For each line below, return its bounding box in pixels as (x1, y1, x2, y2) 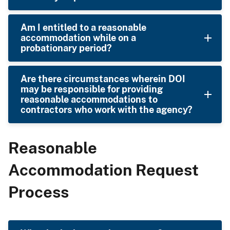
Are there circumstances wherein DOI (21, 73, 185, 84)
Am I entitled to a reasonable (21, 22, 146, 33)
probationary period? (21, 42, 112, 53)
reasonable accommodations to (21, 93, 158, 105)
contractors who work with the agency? (21, 104, 193, 115)
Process (8, 182, 69, 201)
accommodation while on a (21, 32, 136, 43)
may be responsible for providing (21, 83, 163, 94)
